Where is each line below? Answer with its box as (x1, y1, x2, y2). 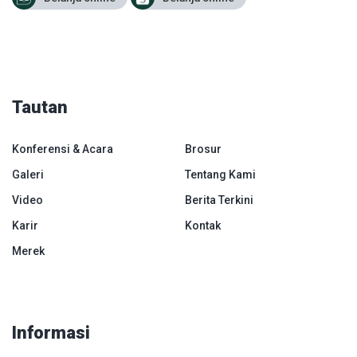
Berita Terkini (184, 194, 253, 206)
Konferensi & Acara (12, 143, 113, 155)
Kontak (184, 219, 221, 232)
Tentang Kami (184, 168, 256, 181)
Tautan (12, 97, 68, 117)
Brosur (184, 143, 222, 155)
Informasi (12, 323, 90, 343)
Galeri (12, 168, 44, 181)
